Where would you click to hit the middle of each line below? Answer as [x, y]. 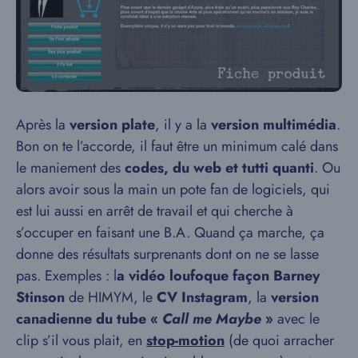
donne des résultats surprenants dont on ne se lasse [167, 254]
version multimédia [274, 124]
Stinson [42, 297]
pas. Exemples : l [66, 275]
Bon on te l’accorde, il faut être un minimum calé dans [177, 146]
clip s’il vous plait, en [81, 340]
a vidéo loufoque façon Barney [218, 275]
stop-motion [185, 340]
